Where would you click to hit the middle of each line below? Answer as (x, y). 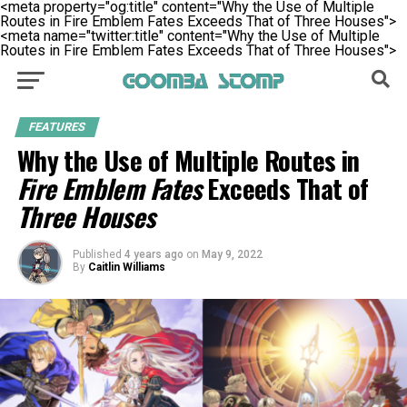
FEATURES (57, 127)
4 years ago (154, 254)
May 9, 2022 (232, 254)
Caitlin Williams (126, 267)
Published (97, 254)
